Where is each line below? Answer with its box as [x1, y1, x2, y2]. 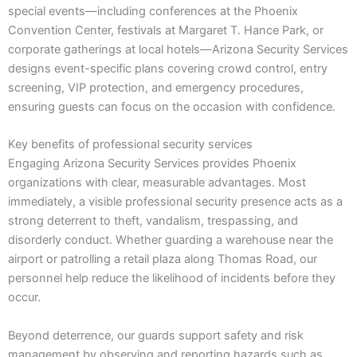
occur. [8, 290, 41, 305]
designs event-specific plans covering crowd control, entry [8, 61, 328, 76]
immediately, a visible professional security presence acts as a [8, 194, 343, 210]
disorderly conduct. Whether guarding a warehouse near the [8, 233, 333, 248]
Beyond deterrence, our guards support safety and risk [8, 328, 304, 343]
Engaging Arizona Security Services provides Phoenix [8, 156, 296, 171]
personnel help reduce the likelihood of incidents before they [8, 271, 335, 286]
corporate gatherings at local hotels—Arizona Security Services [8, 41, 348, 57]
